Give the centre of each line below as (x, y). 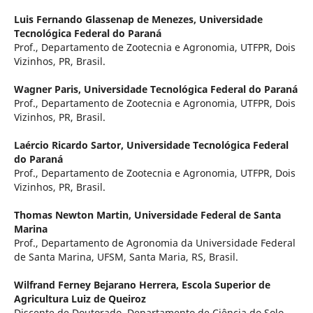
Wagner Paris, (49, 89)
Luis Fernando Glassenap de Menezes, (106, 20)
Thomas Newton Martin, (74, 215)
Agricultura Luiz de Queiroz (80, 299)
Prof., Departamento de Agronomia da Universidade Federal (154, 243)
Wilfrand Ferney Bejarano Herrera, (97, 285)
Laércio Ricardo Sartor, (70, 145)
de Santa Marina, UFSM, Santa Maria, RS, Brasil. (126, 257)
